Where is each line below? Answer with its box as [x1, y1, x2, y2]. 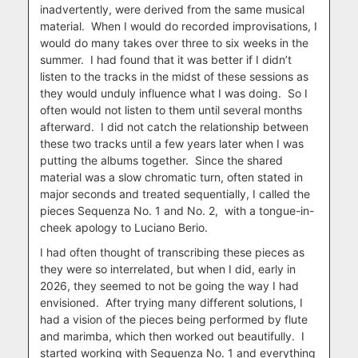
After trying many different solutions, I [105, 295, 303, 309]
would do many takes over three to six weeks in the [40, 35, 308, 50]
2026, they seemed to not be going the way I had [40, 278, 299, 292]
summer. [40, 52, 84, 66]
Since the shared [195, 153, 283, 167]
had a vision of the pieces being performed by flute [40, 312, 308, 326]
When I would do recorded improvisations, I [91, 18, 317, 33]
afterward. [40, 119, 94, 133]
